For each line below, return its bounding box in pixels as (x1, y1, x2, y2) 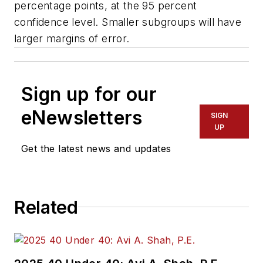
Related (14, 196, 78, 218)
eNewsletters (21, 106, 143, 129)
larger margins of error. (14, 32, 133, 45)
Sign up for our (21, 82, 157, 106)
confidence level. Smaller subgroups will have (14, 15, 241, 28)
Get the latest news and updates (21, 142, 171, 154)
